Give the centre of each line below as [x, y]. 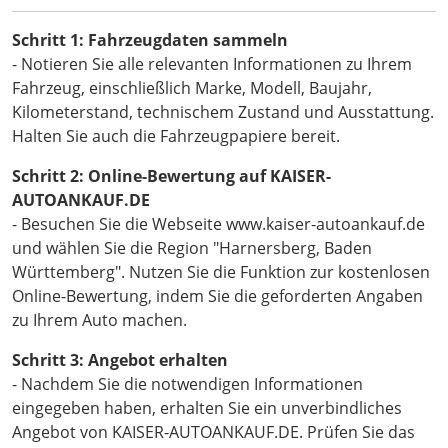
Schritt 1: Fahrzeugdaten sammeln [150, 40]
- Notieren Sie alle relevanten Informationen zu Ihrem [212, 64]
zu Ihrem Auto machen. [99, 320]
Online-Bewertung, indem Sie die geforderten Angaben [217, 296]
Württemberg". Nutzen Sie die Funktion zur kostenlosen [221, 272]
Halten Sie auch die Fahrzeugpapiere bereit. [176, 136]
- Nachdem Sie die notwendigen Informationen [187, 384]
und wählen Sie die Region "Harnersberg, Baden [192, 248]
